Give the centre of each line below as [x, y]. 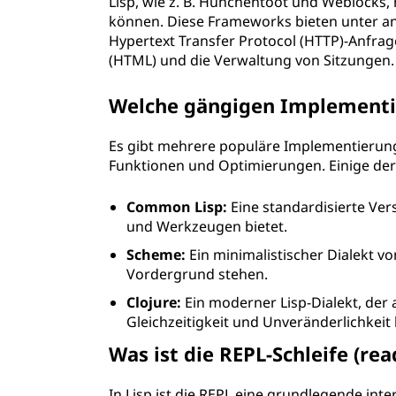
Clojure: [154, 302]
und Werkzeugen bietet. [207, 226]
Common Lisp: [177, 207]
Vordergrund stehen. [198, 274]
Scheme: [156, 255]
